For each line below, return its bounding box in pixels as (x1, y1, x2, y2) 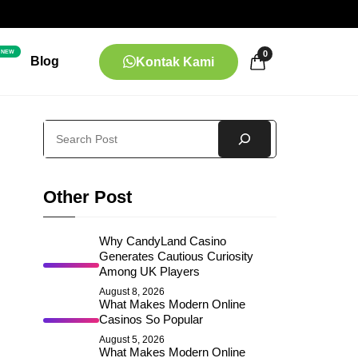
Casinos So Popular (99, 312, 203, 326)
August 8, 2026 (99, 286, 165, 297)
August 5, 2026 (99, 334, 165, 345)
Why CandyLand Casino (99, 234, 226, 248)
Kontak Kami (136, 54, 214, 69)
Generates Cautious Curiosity (99, 249, 253, 263)
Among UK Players (99, 265, 200, 278)
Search (42, 122, 83, 136)
